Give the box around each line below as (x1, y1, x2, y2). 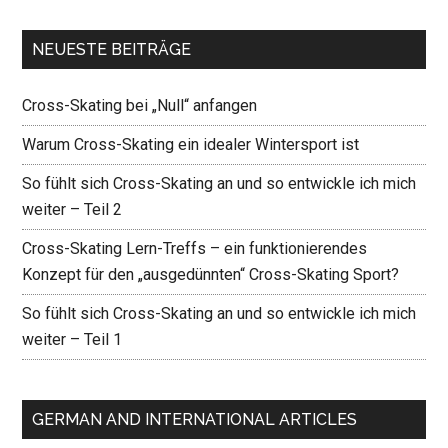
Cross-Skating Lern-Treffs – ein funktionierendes (22, 239, 368, 259)
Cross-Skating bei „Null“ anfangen (22, 96, 258, 116)
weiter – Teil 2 (22, 200, 123, 220)
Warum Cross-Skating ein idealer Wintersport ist (22, 135, 360, 155)
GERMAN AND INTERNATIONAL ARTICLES (32, 410, 358, 430)
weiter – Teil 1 (22, 330, 123, 350)
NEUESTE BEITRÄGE (32, 40, 192, 60)
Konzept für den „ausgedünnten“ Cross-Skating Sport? (22, 265, 400, 285)
